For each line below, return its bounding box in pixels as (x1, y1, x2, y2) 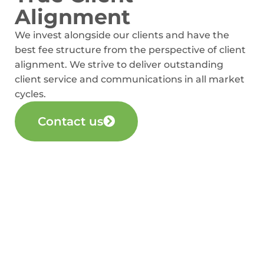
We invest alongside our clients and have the (15, 29, 229, 41)
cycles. (15, 88, 46, 100)
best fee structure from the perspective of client (15, 44, 246, 55)
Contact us (38, 114, 103, 128)
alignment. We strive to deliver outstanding (15, 58, 223, 70)
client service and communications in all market (15, 73, 245, 85)
